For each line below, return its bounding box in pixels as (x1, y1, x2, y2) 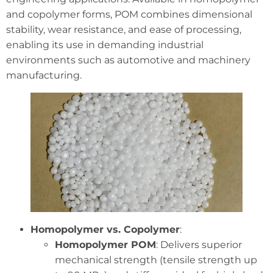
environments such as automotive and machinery (6, 54, 250, 66)
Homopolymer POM (55, 238, 156, 250)
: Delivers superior (156, 238, 242, 250)
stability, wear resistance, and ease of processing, (6, 23, 241, 35)
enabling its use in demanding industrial (6, 38, 204, 51)
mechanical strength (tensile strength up (55, 253, 257, 266)
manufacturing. (6, 69, 82, 81)
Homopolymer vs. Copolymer (30, 223, 180, 235)
